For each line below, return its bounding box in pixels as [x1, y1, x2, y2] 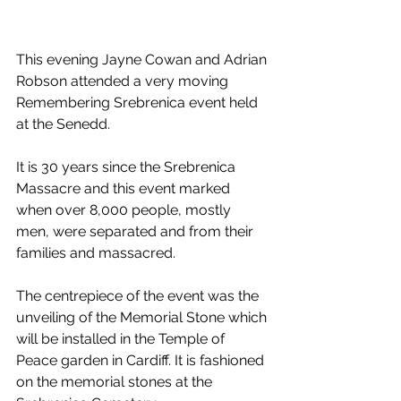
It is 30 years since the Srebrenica [16, 158, 239, 176]
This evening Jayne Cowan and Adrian [16, 51, 270, 69]
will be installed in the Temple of [16, 330, 228, 348]
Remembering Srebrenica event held [16, 94, 261, 112]
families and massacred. [16, 244, 175, 262]
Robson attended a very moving [16, 73, 232, 90]
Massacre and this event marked [16, 180, 234, 198]
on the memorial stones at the [16, 373, 216, 391]
